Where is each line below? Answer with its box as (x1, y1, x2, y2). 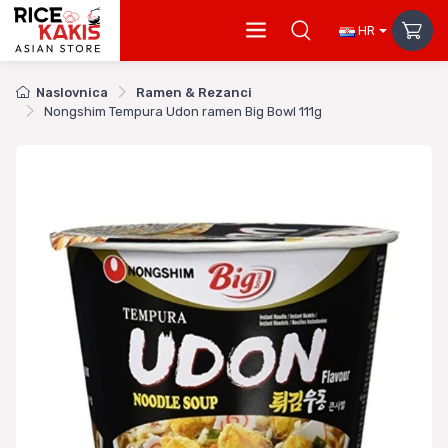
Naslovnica (36, 85, 108, 101)
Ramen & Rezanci (136, 85, 252, 101)
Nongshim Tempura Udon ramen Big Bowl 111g (44, 104, 322, 120)
